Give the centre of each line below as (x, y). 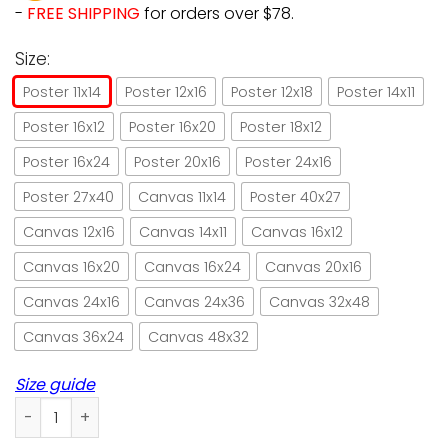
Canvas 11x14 (182, 196)
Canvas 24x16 (71, 301)
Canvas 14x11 (183, 231)
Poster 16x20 (172, 126)
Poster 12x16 (166, 91)
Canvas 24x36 (194, 301)
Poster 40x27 (295, 196)
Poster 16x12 (64, 126)
